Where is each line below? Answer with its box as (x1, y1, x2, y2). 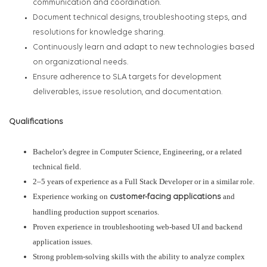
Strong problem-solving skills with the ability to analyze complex (33, 252, 245, 262)
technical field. (33, 162, 81, 172)
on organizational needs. (33, 58, 128, 67)
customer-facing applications (110, 193, 221, 201)
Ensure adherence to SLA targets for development (33, 73, 222, 82)
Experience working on (33, 192, 110, 201)
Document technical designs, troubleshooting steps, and (33, 14, 247, 22)
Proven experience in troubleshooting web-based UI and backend (33, 222, 243, 232)
